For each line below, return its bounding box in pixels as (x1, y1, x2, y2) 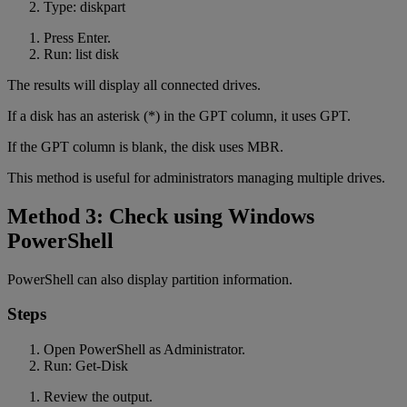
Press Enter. (44, 29, 111, 45)
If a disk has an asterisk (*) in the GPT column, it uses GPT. (7, 107, 351, 124)
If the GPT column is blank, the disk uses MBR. (7, 138, 283, 154)
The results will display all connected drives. (7, 76, 261, 93)
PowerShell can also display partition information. (7, 271, 293, 287)
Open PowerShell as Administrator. (44, 342, 245, 358)
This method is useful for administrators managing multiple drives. (7, 169, 385, 185)
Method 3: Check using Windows (7, 203, 314, 228)
